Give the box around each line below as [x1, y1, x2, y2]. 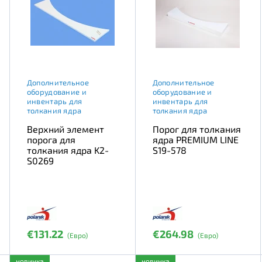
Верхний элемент [26, 123, 104, 135]
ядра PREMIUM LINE [152, 133, 239, 145]
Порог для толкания [152, 123, 241, 135]
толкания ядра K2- [26, 144, 109, 156]
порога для [26, 133, 75, 145]
